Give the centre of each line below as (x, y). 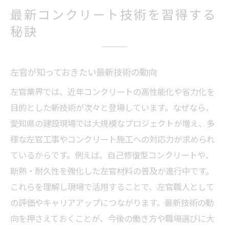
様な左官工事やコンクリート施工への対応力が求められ (112, 139)
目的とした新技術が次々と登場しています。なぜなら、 (112, 107)
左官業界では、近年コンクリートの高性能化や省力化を (112, 91)
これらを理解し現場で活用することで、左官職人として (112, 187)
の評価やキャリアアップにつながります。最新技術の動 (112, 202)
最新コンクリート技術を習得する (113, 14)
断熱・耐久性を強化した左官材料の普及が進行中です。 (112, 171)
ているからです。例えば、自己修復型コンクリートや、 (112, 155)
